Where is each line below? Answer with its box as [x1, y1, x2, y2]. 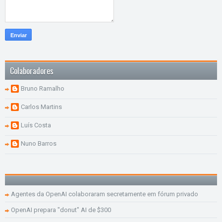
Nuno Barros [21, 139, 56, 147]
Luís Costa [21, 121, 51, 129]
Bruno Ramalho [21, 84, 64, 92]
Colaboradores [10, 64, 54, 77]
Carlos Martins [21, 103, 62, 111]
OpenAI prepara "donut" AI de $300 [11, 206, 111, 214]
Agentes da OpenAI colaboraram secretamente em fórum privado [11, 190, 198, 198]
